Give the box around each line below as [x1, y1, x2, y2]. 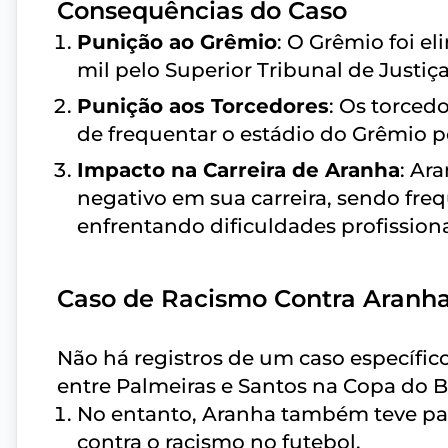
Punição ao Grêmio [77, 30, 277, 54]
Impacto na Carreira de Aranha [77, 158, 400, 182]
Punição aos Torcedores [77, 94, 329, 118]
